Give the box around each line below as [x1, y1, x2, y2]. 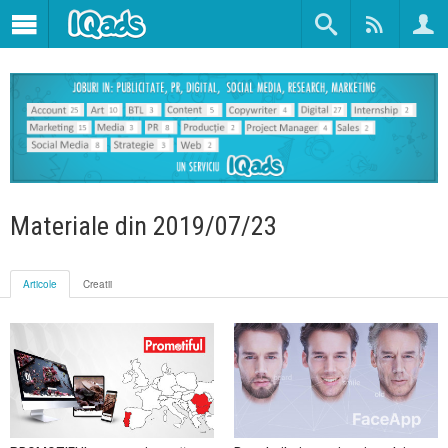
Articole [23, 277, 57, 292]
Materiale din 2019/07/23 [10, 211, 277, 242]
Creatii [83, 277, 112, 292]
